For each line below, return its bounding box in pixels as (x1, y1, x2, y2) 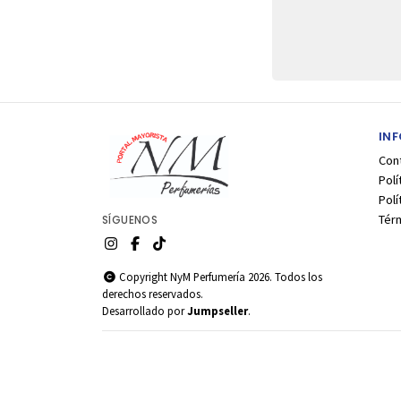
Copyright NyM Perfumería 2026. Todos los (116, 269, 322, 284)
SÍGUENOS (102, 212, 158, 227)
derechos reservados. (102, 286, 203, 301)
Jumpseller (187, 303, 248, 318)
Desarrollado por (102, 303, 187, 318)
